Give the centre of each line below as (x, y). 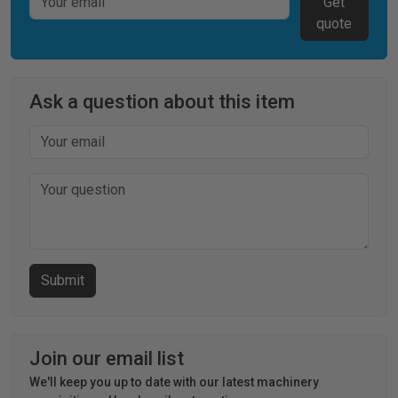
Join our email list (107, 359)
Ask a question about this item (162, 102)
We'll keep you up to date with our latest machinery (174, 382)
